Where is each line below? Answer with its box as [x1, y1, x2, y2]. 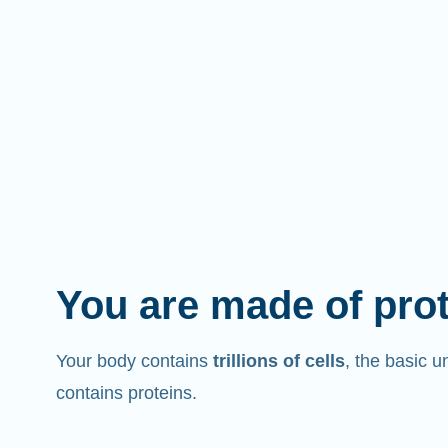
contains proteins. [55, 382, 197, 403]
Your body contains [55, 350, 213, 371]
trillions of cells [212, 350, 345, 371]
